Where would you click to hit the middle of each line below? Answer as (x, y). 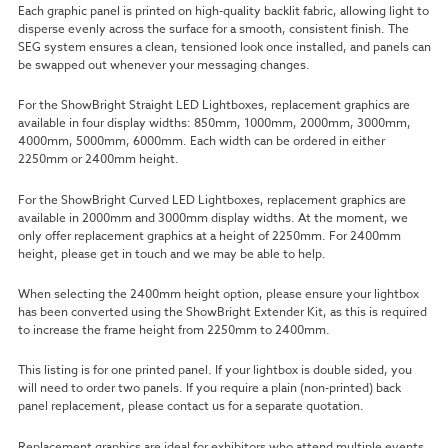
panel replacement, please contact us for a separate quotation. (190, 406)
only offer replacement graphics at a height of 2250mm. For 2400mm (209, 235)
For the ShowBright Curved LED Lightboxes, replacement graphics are (211, 199)
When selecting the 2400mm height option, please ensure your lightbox (218, 294)
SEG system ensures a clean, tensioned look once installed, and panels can (224, 46)
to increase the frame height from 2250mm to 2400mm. (173, 330)
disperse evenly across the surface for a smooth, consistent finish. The (213, 28)
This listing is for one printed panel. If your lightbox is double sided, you (214, 370)
